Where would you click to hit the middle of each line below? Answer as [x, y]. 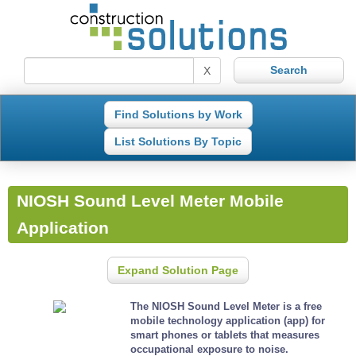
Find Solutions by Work [178, 114]
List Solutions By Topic [178, 141]
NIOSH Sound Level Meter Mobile [150, 201]
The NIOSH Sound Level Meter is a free [226, 306]
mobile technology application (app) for [228, 320]
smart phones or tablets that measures [225, 335]
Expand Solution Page [178, 270]
